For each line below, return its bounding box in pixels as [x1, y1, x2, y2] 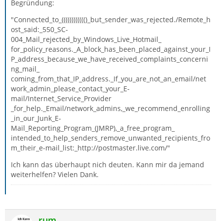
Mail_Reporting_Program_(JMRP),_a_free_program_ [11, 123, 175, 133]
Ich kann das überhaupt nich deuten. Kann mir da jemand [11, 160, 204, 169]
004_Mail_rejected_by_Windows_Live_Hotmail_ [11, 35, 161, 44]
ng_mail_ [11, 64, 39, 74]
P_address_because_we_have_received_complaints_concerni [11, 54, 208, 64]
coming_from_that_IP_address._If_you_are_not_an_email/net [11, 74, 206, 83]
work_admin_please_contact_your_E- [11, 84, 130, 93]
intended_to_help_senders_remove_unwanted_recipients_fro [11, 133, 210, 143]
